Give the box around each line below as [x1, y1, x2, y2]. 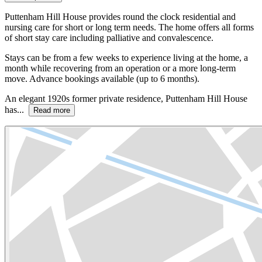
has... [5, 104, 29, 115]
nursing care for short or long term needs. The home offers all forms [5, 22, 254, 32]
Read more [33, 105, 70, 115]
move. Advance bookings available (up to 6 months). [5, 73, 199, 84]
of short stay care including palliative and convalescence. [5, 32, 213, 43]
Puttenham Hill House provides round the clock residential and [5, 11, 236, 22]
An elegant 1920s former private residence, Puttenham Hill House [5, 93, 247, 104]
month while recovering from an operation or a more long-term [5, 63, 236, 73]
